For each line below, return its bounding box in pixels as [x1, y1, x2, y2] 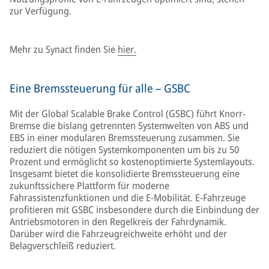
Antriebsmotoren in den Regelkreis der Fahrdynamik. [10, 215, 226, 228]
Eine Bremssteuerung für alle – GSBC [10, 80, 190, 96]
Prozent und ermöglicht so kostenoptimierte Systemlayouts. [10, 155, 255, 168]
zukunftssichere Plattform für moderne [10, 179, 169, 192]
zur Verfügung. [10, 4, 71, 17]
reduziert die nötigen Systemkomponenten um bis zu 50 [10, 143, 239, 156]
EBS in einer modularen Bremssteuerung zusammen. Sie [10, 131, 240, 144]
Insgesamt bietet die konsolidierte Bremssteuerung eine [10, 167, 240, 180]
